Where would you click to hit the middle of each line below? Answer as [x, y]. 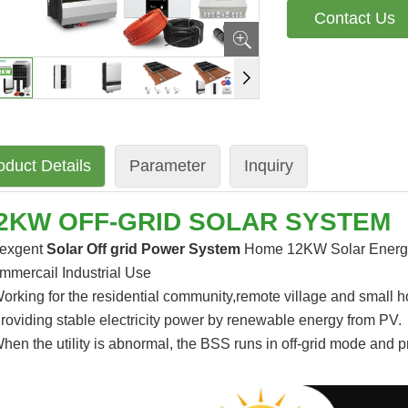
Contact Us [355, 18]
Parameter [167, 166]
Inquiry [268, 166]
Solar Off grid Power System [143, 249]
